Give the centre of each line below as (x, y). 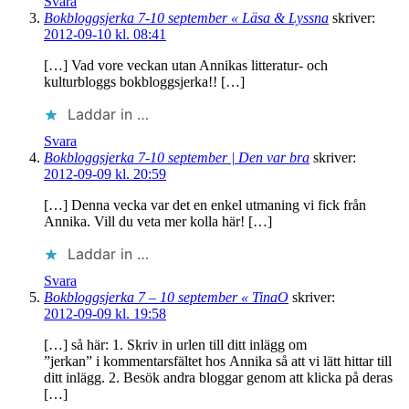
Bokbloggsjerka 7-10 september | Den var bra (177, 158)
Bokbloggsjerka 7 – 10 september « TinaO (166, 298)
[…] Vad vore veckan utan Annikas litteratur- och (186, 66)
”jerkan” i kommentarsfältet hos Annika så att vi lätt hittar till (218, 362)
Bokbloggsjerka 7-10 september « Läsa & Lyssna (186, 18)
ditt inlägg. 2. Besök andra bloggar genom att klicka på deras (218, 378)
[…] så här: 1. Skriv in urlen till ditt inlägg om (175, 345)
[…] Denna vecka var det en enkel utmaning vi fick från (205, 205)
